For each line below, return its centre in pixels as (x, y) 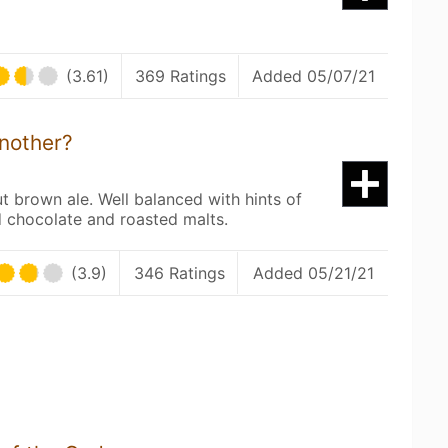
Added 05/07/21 (313, 76)
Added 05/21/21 (313, 273)
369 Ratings (180, 76)
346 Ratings (180, 273)
